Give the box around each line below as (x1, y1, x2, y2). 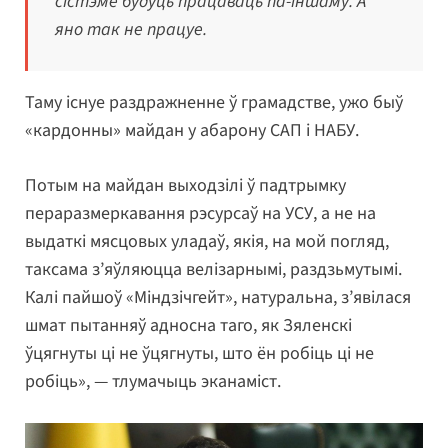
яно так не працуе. (55, 17, 207, 43)
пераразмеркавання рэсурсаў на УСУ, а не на (25, 201, 376, 227)
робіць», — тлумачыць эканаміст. (25, 369, 281, 395)
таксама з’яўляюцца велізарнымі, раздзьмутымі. (25, 257, 402, 283)
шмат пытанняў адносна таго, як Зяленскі (25, 313, 352, 339)
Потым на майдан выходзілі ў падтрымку (25, 173, 346, 199)
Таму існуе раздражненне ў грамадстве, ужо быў (25, 90, 403, 116)
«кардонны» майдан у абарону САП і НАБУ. (25, 118, 359, 144)
